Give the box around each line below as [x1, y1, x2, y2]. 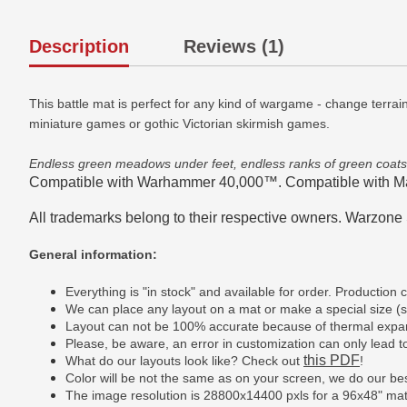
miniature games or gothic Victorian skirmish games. [29, 116, 330, 131]
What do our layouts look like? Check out [65, 352, 303, 368]
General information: [29, 247, 157, 263]
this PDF [303, 352, 360, 368]
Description [29, 36, 129, 56]
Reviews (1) [184, 36, 284, 56]
